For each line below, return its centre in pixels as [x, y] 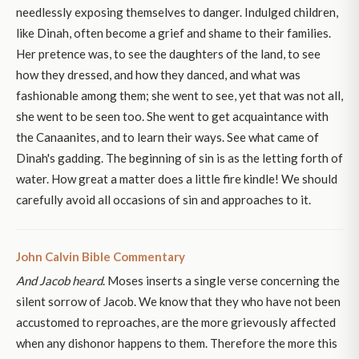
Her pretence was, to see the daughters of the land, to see [168, 54]
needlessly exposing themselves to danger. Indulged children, [177, 12]
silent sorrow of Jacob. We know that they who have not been [178, 302]
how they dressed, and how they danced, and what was [158, 75]
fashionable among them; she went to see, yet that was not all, [179, 96]
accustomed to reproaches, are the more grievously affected [176, 323]
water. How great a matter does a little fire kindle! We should [177, 179]
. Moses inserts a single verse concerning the [221, 281]
